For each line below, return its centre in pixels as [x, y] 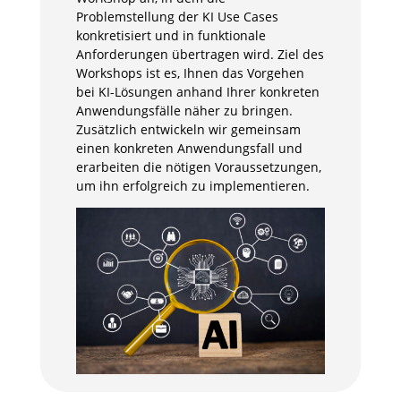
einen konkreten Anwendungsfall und [189, 148]
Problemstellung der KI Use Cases [177, 17]
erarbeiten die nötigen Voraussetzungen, [198, 167]
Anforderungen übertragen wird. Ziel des [200, 54]
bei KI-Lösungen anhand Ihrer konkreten [197, 92]
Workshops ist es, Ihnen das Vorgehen [190, 73]
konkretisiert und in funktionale [171, 35]
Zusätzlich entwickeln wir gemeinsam [188, 129]
